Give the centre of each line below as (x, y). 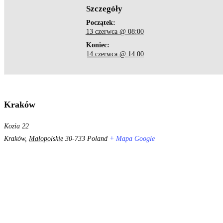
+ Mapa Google (132, 138)
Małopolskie (46, 138)
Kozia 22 (16, 126)
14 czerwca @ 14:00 (115, 54)
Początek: (101, 22)
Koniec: (98, 45)
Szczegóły (104, 8)
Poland (97, 138)
